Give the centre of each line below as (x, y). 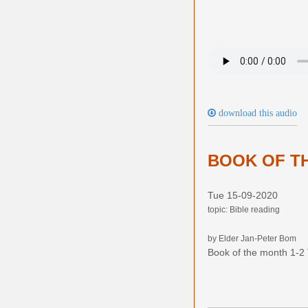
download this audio (256, 112)
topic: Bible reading (244, 209)
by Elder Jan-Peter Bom (252, 238)
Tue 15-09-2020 (243, 195)
